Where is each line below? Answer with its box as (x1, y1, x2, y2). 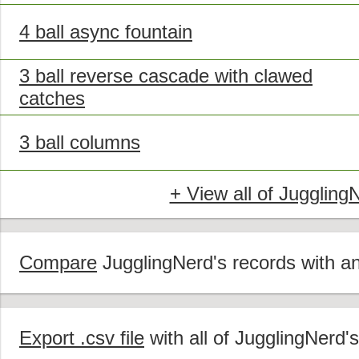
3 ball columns (19, 131, 140, 154)
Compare (19, 252, 97, 274)
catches (19, 87, 85, 110)
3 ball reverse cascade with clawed (19, 65, 313, 87)
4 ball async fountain (19, 21, 192, 43)
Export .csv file (19, 327, 144, 349)
